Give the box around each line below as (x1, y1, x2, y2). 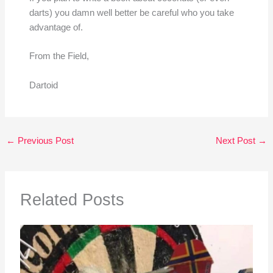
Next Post (216, 135, 258, 146)
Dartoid (29, 80, 58, 90)
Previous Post (15, 135, 74, 146)
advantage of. (29, 22, 83, 32)
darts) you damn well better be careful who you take (29, 7, 234, 18)
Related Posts (19, 190, 124, 209)
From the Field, (29, 51, 89, 62)
